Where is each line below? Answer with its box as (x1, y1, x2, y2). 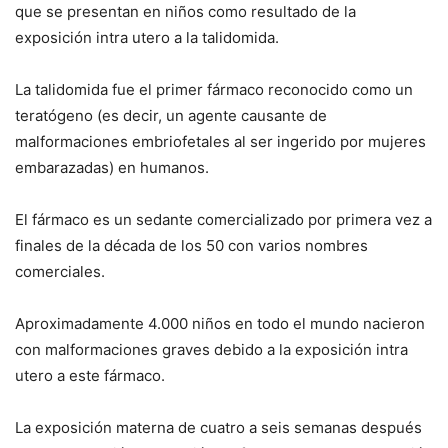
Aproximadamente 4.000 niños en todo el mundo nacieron (15, 313, 425, 333)
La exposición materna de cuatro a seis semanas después (15, 417, 422, 437)
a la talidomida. (170, 27, 279, 47)
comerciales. (15, 261, 105, 281)
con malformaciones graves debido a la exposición (15, 339, 376, 359)
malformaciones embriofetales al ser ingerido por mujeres (15, 131, 426, 151)
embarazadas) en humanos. (15, 157, 209, 177)
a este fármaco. (53, 365, 165, 385)
